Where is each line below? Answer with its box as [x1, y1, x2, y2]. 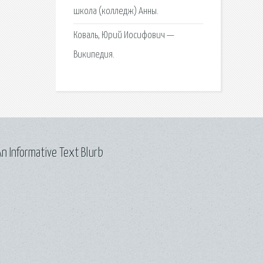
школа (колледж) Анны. [73, 6, 159, 17]
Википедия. [73, 50, 114, 60]
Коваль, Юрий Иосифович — [73, 31, 174, 41]
